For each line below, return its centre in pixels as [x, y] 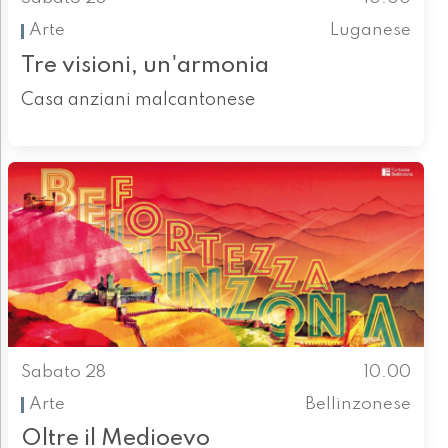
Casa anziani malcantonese [137, 99]
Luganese [371, 31]
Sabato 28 [63, 372]
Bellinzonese [358, 404]
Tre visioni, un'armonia [144, 65]
